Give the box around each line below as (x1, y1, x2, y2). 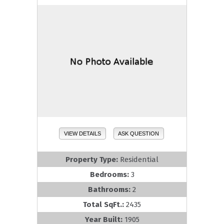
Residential (120, 154, 158, 164)
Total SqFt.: (83, 199, 126, 209)
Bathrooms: (88, 184, 132, 194)
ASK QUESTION (118, 130, 159, 136)
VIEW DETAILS (63, 130, 101, 136)
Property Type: (65, 154, 120, 164)
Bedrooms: (89, 169, 131, 179)
